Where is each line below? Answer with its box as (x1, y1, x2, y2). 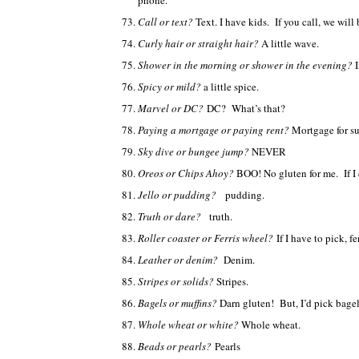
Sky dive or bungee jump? (138, 144, 252, 159)
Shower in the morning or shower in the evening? (138, 58, 355, 72)
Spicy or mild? (138, 79, 204, 94)
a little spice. (204, 79, 259, 94)
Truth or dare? (138, 209, 209, 224)
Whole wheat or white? (138, 317, 241, 332)
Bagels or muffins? (138, 296, 220, 310)
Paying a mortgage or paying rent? (138, 123, 292, 137)
